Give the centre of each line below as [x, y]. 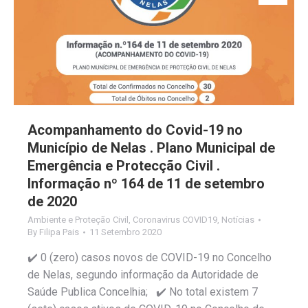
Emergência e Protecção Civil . [124, 165]
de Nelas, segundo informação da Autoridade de [143, 274]
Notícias [238, 219]
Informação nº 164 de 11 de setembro [146, 183]
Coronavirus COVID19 [175, 219]
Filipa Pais [59, 232]
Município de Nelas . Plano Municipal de [151, 147]
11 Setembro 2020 [125, 232]
